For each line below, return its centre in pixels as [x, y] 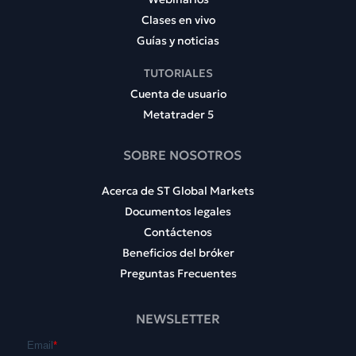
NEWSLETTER [178, 318]
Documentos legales [178, 211]
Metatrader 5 [178, 115]
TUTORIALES [178, 74]
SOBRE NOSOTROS [182, 155]
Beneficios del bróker [178, 252]
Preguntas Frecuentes [178, 273]
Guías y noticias [178, 41]
